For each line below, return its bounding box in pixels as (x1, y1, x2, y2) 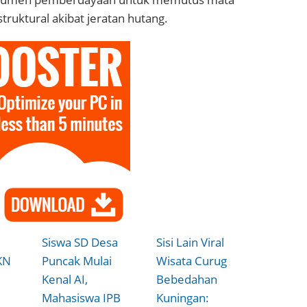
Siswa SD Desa (42, 234, 119, 250)
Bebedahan (156, 271, 218, 287)
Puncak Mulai (42, 252, 112, 269)
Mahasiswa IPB (42, 289, 121, 306)
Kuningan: (156, 289, 210, 306)
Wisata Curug (156, 252, 228, 269)
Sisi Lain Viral (156, 234, 225, 250)
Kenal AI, (42, 271, 88, 287)
